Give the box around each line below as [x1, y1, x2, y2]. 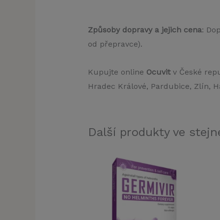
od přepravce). [87, 39, 142, 49]
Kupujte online [87, 67, 146, 77]
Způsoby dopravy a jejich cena [87, 25, 202, 34]
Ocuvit [146, 67, 170, 77]
